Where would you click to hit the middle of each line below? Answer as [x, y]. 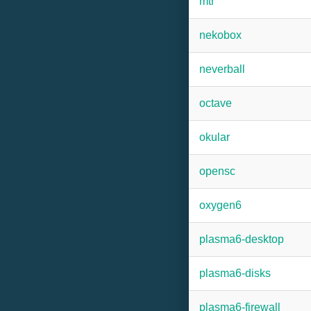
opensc [217, 171]
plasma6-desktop [242, 239]
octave [216, 103]
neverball [222, 69]
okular [215, 137]
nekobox [220, 35]
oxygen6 [220, 205]
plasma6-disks [235, 273]
